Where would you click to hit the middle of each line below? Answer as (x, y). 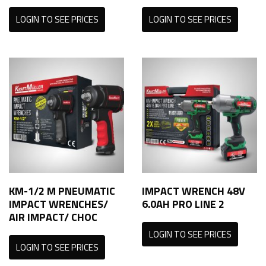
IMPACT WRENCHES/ (58, 204)
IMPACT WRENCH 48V (194, 191)
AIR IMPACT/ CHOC (53, 217)
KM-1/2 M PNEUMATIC (62, 191)
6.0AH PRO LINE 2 (183, 204)
